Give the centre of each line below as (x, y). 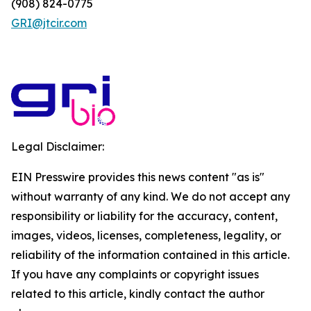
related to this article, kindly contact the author (138, 294)
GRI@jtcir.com (49, 23)
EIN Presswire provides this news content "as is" (138, 177)
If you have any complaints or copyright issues (135, 274)
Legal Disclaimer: (58, 146)
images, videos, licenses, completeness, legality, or (146, 235)
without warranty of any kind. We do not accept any (151, 196)
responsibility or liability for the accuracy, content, (144, 216)
